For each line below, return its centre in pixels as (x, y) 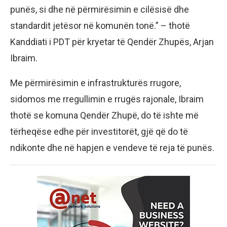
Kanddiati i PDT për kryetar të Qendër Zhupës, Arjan (112, 42)
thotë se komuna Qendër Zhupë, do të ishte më (104, 115)
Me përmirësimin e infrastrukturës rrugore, (96, 83)
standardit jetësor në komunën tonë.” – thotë (100, 25)
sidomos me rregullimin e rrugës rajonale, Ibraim (107, 99)
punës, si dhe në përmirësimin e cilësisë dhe (100, 9)
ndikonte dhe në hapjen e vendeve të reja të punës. (112, 147)
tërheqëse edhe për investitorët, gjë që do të (99, 131)
